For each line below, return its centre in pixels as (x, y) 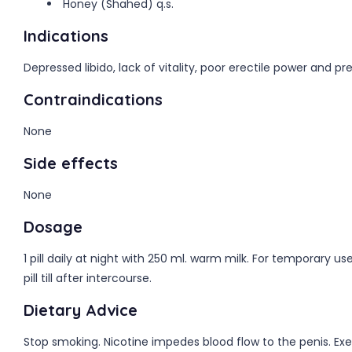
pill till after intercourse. (88, 278)
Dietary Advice (81, 310)
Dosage (53, 226)
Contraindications (93, 99)
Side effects (71, 163)
